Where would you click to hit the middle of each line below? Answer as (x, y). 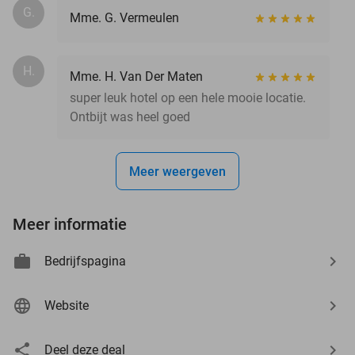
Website (67, 305)
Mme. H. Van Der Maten (136, 76)
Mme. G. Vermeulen (124, 17)
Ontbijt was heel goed (130, 116)
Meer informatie (70, 224)
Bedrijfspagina (85, 261)
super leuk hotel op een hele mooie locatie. (188, 97)
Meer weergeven (177, 171)
